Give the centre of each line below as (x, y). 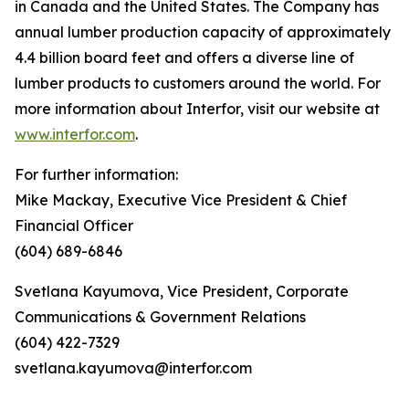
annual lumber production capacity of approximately (203, 32)
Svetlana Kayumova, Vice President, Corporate (182, 291)
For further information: (96, 174)
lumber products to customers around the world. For (198, 83)
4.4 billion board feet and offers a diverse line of (184, 58)
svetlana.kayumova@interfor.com (133, 368)
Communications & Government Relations (160, 317)
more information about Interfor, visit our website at (197, 109)
